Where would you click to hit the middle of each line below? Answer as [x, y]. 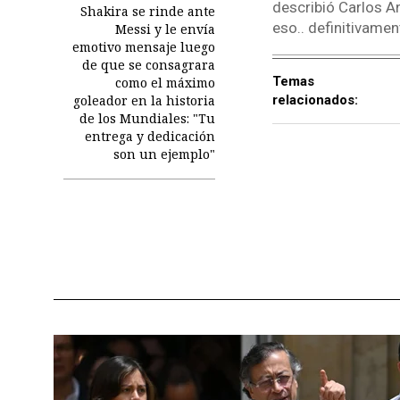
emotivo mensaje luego [143, 46]
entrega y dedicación [150, 136]
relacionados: [315, 100]
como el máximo [165, 82]
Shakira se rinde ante [147, 11]
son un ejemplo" [164, 154]
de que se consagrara [148, 64]
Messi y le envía [165, 29]
